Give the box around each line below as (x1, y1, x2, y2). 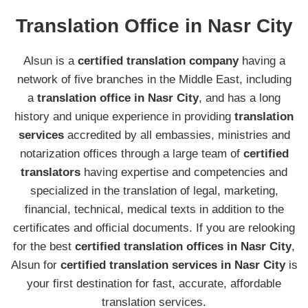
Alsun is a (23, 54, 78, 67)
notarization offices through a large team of (19, 146, 243, 160)
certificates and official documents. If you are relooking (13, 221, 295, 234)
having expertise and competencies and (80, 165, 287, 179)
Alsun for (10, 258, 60, 272)
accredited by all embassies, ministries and (63, 128, 290, 142)
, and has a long (199, 91, 280, 104)
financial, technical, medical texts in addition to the (24, 202, 284, 216)
